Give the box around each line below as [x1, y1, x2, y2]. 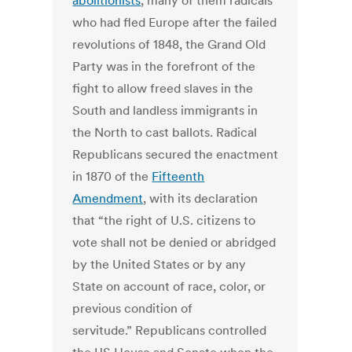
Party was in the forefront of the [72, 58, 256, 75]
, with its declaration [143, 190, 258, 207]
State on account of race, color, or [72, 278, 266, 295]
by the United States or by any [72, 256, 247, 273]
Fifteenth [152, 168, 205, 185]
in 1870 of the [72, 168, 152, 185]
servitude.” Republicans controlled [72, 322, 267, 339]
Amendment [72, 190, 144, 207]
